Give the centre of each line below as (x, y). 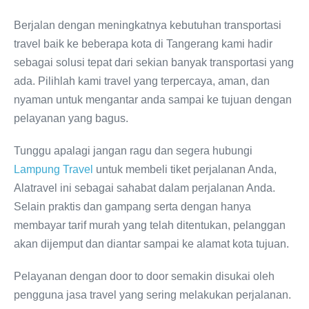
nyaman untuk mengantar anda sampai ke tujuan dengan (153, 100)
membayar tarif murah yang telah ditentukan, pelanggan (150, 225)
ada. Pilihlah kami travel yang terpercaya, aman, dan (142, 81)
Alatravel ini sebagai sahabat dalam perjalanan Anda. (144, 188)
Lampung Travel (53, 169)
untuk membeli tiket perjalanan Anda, (185, 169)
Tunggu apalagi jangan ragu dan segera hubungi (133, 151)
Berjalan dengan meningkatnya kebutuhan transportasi (148, 25)
